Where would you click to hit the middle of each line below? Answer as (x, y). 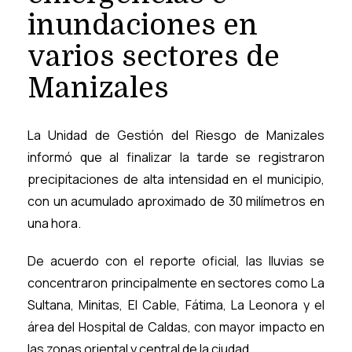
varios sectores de (154, 57)
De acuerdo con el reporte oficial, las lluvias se (176, 261)
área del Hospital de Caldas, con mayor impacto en (176, 327)
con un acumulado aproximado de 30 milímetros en (176, 202)
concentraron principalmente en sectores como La (176, 283)
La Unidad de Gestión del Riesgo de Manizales (176, 136)
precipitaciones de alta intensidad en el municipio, (176, 180)
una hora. (54, 224)
